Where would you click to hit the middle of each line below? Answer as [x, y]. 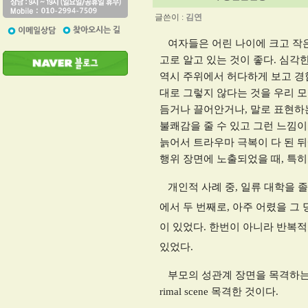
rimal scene [185, 292]
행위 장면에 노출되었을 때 [220, 159]
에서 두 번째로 [193, 207]
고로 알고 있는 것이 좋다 [217, 60]
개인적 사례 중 [197, 187]
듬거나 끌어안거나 [202, 109]
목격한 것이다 [243, 292]
